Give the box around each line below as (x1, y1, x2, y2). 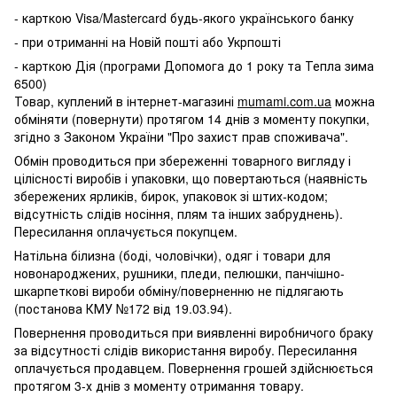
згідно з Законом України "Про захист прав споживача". (14, 128, 348, 145)
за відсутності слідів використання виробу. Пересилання (14, 341, 357, 359)
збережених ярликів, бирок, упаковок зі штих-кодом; (14, 187, 328, 205)
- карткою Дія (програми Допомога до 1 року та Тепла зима (14, 57, 374, 74)
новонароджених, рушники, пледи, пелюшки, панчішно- (14, 264, 345, 282)
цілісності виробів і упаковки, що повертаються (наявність (14, 169, 368, 187)
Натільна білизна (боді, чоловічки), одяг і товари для (14, 246, 331, 264)
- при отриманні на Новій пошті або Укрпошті (14, 33, 281, 51)
